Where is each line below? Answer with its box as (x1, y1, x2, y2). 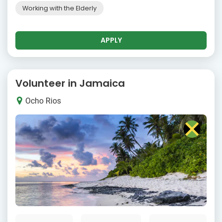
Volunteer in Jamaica (15, 76, 125, 91)
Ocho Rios (25, 96, 61, 106)
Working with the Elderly (22, 4, 97, 13)
